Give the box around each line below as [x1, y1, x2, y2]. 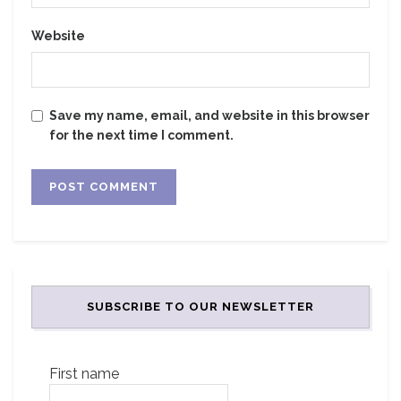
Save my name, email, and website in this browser [49, 108, 370, 124]
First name [49, 365, 119, 383]
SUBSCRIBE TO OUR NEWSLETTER [87, 300, 314, 314]
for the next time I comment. [49, 128, 234, 143]
